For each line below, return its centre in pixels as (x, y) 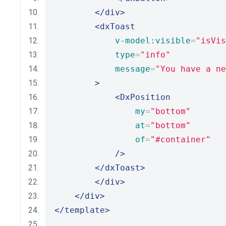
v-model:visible (153, 41)
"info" (155, 55)
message (133, 69)
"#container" (181, 139)
